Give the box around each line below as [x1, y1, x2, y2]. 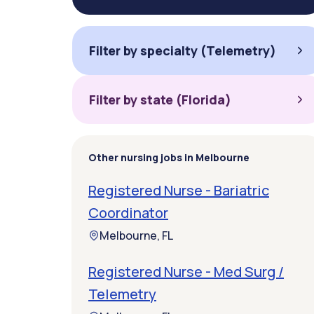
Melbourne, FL [100, 228, 173, 243]
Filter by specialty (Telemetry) [89, 42, 276, 59]
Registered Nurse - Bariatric [88, 181, 269, 200]
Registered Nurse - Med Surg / [88, 262, 284, 281]
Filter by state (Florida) [89, 91, 231, 108]
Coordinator [88, 203, 168, 222]
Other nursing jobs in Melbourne [88, 151, 250, 164]
